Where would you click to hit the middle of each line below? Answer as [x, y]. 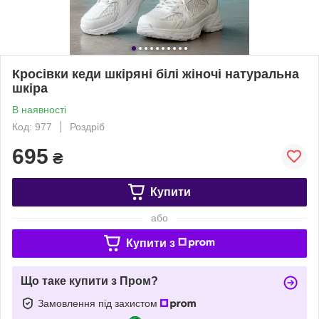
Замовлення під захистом [99, 303]
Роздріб [87, 126]
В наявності [39, 109]
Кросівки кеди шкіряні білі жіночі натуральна [156, 74]
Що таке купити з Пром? [89, 281]
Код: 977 [32, 126]
